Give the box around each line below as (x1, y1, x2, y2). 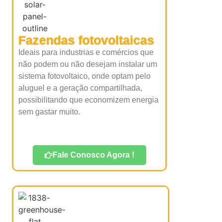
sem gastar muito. (18, 108, 80, 116)
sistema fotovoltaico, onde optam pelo (18, 72, 151, 81)
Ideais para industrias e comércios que (18, 48, 154, 57)
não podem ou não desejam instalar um (18, 60, 157, 69)
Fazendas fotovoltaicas (18, 33, 154, 48)
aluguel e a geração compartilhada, (18, 84, 142, 93)
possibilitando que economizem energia (18, 96, 159, 105)
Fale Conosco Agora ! (53, 150, 134, 159)
